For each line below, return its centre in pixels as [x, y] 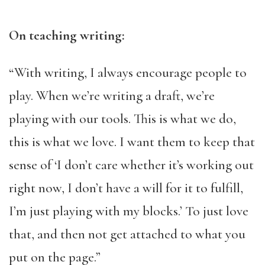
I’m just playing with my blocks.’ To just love [129, 211]
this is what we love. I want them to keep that [132, 142]
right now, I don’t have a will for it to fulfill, [126, 188]
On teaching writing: [67, 35]
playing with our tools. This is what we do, [122, 119]
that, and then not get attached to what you [127, 234]
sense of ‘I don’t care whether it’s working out [131, 165]
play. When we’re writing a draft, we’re [112, 96]
